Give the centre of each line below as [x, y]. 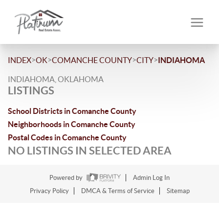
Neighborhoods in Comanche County [72, 124]
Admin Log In [151, 178]
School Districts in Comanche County [72, 111]
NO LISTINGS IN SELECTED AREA [90, 150]
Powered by [67, 178]
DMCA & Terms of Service [118, 191]
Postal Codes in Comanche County [67, 137]
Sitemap [178, 191]
